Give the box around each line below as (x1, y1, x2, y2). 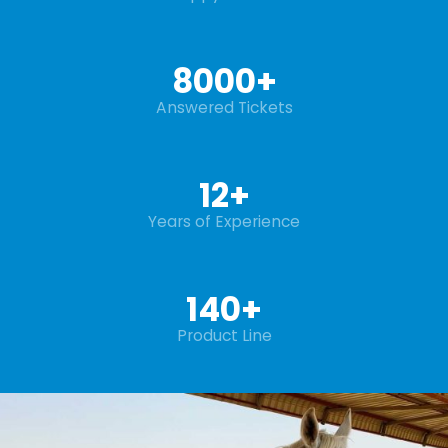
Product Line (176, 324, 272, 346)
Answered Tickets (155, 96, 293, 118)
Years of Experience (148, 210, 300, 232)
